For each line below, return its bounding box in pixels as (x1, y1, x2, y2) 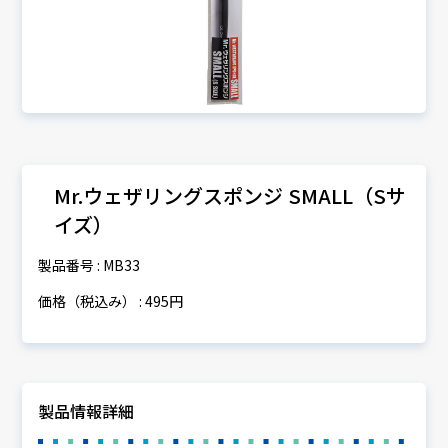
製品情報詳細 (38, 398, 135, 423)
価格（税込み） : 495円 (38, 290, 184, 311)
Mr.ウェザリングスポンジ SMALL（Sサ (54, 180, 407, 210)
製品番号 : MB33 (38, 254, 141, 275)
